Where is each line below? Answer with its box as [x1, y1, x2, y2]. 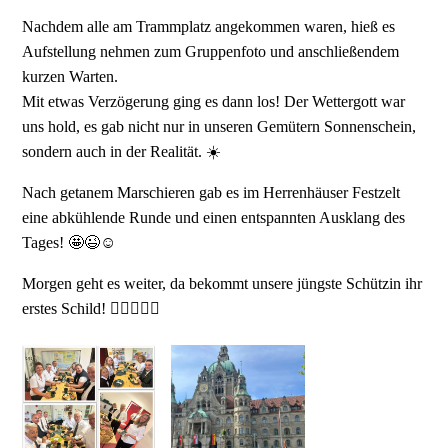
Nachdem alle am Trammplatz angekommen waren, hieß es [22, 18, 396, 36]
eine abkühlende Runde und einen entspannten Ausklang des [22, 209, 406, 227]
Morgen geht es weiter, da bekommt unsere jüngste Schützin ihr [22, 275, 423, 293]
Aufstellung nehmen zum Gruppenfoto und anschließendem [22, 43, 400, 61]
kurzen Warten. [22, 68, 119, 86]
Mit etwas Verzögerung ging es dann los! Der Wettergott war [22, 93, 406, 111]
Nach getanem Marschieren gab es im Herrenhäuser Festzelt [22, 184, 401, 202]
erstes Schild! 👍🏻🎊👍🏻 [22, 300, 161, 318]
